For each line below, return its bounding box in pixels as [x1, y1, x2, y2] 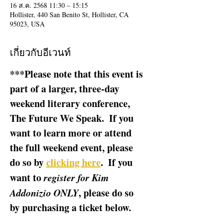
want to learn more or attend [10, 126, 134, 140]
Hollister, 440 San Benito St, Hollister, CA [10, 10, 129, 19]
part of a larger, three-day [10, 82, 122, 96]
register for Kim [44, 170, 111, 184]
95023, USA [10, 19, 45, 28]
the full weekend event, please [10, 140, 136, 155]
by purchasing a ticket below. [10, 200, 136, 215]
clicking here [46, 155, 101, 169]
